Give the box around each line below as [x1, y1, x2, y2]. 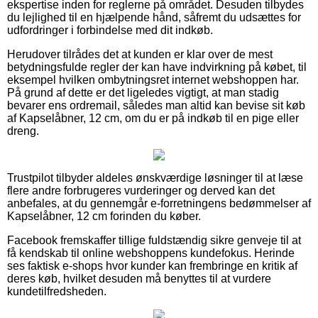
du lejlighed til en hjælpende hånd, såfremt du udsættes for [7, 11, 301, 23]
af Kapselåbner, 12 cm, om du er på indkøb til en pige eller [7, 111, 299, 124]
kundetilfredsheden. [7, 285, 106, 297]
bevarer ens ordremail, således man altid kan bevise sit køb [7, 99, 305, 111]
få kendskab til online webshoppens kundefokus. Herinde [7, 246, 295, 259]
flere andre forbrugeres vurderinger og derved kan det [7, 184, 275, 197]
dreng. [7, 124, 39, 137]
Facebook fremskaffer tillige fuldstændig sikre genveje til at [7, 234, 301, 246]
